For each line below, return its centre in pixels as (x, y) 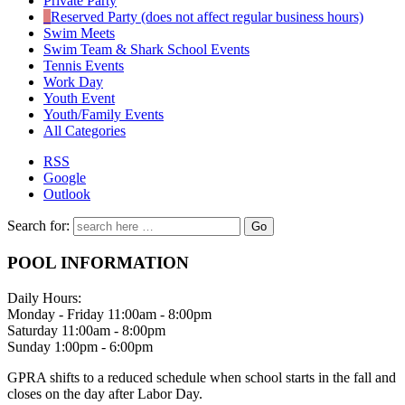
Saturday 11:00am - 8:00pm (86, 330)
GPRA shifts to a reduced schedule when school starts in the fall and (202, 377)
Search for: (38, 226)
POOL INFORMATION (98, 262)
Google (65, 178)
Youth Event (79, 99)
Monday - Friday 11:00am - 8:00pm (109, 314)
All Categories (85, 131)
